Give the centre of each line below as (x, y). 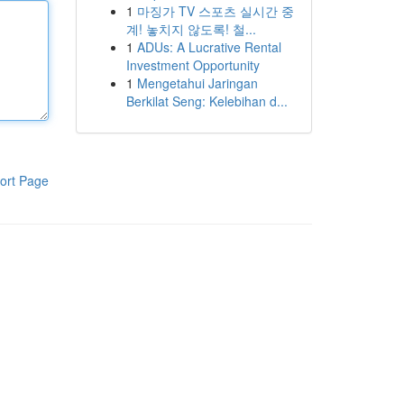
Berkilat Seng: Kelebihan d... (207, 101)
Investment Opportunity (193, 65)
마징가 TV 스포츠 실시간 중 (215, 11)
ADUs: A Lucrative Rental (209, 47)
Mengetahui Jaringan (197, 83)
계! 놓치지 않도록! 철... (191, 29)
